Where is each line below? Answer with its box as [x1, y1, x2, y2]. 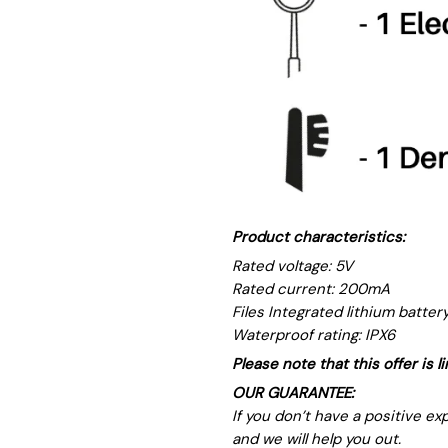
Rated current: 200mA [232, 279, 390, 300]
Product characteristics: [232, 227, 405, 248]
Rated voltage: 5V [232, 256, 353, 277]
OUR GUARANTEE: [232, 383, 354, 404]
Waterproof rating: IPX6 [232, 325, 395, 346]
